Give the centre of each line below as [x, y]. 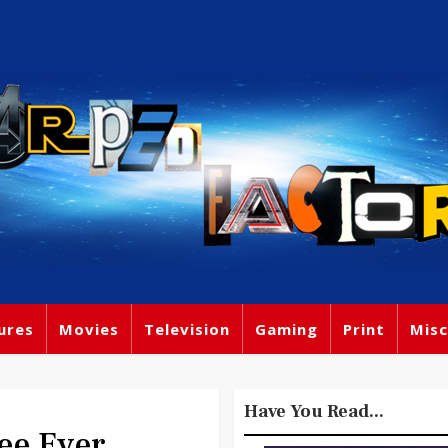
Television [187, 329]
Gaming [286, 329]
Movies [89, 329]
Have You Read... [314, 411]
